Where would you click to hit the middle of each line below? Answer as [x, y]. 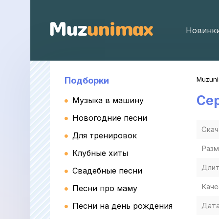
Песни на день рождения [122, 206]
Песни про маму [105, 188]
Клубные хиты [100, 153]
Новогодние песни [110, 118]
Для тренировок [105, 135]
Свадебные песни [107, 171]
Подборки [87, 80]
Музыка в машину [108, 100]
